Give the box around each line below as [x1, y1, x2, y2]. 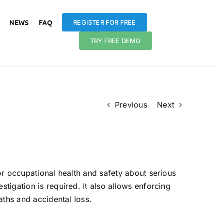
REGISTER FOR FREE [73, 18, 136, 26]
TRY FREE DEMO [90, 36, 141, 45]
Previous [114, 100, 147, 110]
